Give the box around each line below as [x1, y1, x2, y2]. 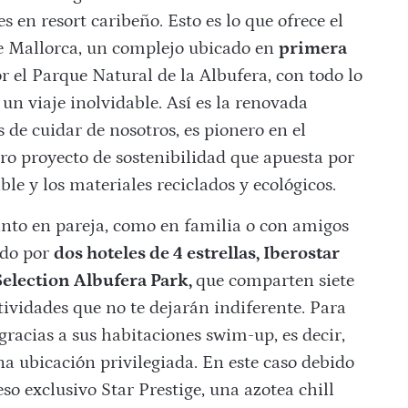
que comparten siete [195, 270, 354, 291]
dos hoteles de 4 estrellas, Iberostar [53, 243, 340, 264]
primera [278, 38, 347, 59]
